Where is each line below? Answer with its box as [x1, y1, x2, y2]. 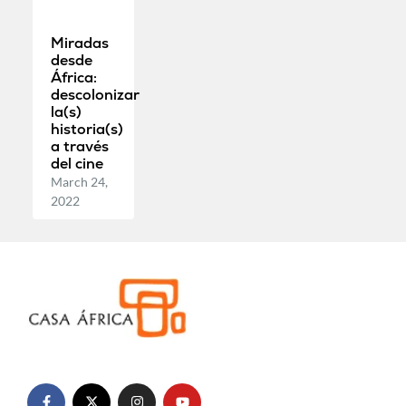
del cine [50, 153, 103, 173]
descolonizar [50, 84, 140, 104]
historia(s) [50, 119, 123, 139]
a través [50, 136, 109, 156]
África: [50, 67, 97, 87]
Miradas [50, 33, 109, 53]
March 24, [50, 173, 108, 189]
